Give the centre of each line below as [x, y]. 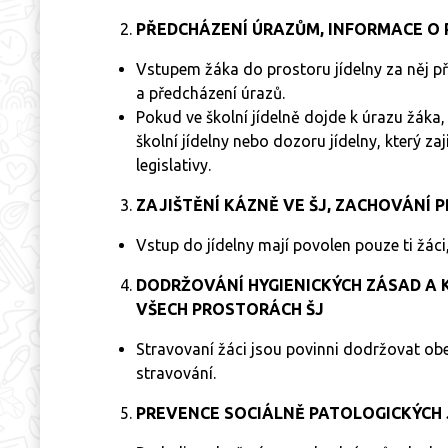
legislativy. [173, 164]
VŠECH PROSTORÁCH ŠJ [230, 308]
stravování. [176, 372]
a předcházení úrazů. [210, 92]
